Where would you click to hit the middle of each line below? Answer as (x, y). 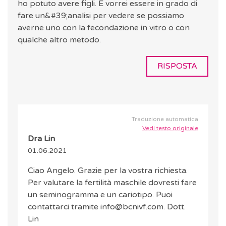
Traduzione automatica (165, 119)
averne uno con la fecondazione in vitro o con (104, 28)
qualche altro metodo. (59, 40)
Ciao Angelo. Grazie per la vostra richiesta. (108, 171)
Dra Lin (41, 139)
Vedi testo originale (170, 128)
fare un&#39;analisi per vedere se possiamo (101, 16)
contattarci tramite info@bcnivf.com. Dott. (107, 207)
